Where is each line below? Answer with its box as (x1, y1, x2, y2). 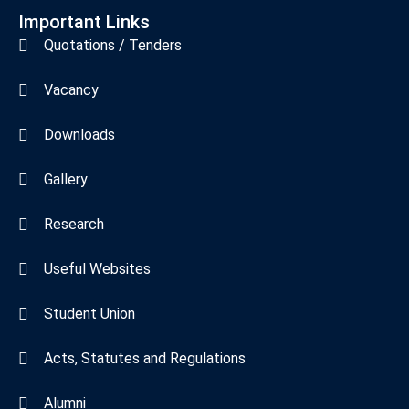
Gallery (43, 170, 88, 188)
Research (43, 215, 104, 233)
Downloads (43, 125, 115, 143)
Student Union (43, 304, 135, 322)
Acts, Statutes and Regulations (43, 349, 246, 367)
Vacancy (43, 80, 99, 99)
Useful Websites (43, 259, 151, 278)
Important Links (18, 10, 150, 33)
